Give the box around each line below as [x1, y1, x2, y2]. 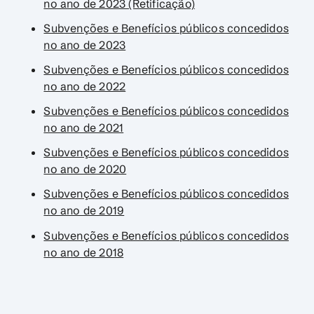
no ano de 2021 [43, 121, 124, 135]
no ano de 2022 [43, 78, 126, 93]
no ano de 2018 [43, 245, 124, 259]
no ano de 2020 [43, 162, 127, 177]
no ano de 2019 [43, 203, 125, 218]
